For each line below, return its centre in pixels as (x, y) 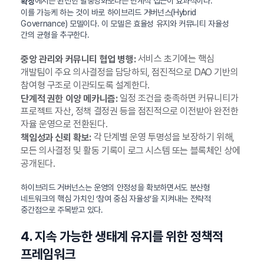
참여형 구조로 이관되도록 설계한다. (85, 85)
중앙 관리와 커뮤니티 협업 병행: (78, 59)
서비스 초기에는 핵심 (175, 58)
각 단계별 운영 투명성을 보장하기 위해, (163, 137)
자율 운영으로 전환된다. (64, 124)
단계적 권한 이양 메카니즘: (69, 98)
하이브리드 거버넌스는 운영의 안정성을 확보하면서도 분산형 (115, 188)
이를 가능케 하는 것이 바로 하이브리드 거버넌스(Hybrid (108, 12)
